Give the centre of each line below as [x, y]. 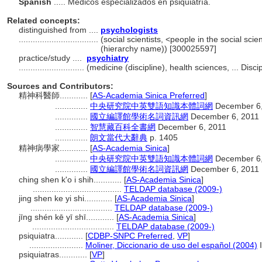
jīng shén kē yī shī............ [68, 217]
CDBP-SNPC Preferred [130, 236]
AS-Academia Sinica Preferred [149, 95]
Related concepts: [44, 20]
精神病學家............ [54, 148]
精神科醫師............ [54, 95]
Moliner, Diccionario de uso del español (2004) [171, 245]
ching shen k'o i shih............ [71, 180]
